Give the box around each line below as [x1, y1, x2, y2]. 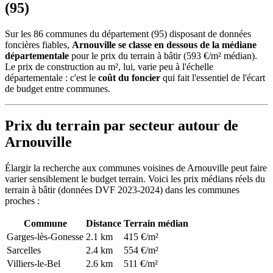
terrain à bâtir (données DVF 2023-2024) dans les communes [5, 184, 239, 195]
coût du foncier [98, 72, 160, 83]
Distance [86, 218, 121, 229]
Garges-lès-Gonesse [7, 231, 83, 242]
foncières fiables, [5, 39, 72, 50]
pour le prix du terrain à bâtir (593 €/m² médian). [69, 50, 257, 61]
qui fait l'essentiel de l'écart [160, 72, 265, 83]
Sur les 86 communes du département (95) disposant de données [5, 28, 251, 39]
